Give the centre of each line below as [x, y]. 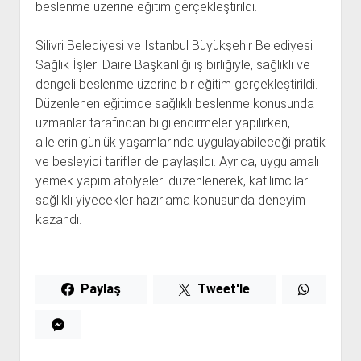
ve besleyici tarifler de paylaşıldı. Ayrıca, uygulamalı [177, 162]
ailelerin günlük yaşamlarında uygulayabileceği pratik [180, 143]
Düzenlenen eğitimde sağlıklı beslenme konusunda [174, 104]
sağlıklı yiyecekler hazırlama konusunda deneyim [170, 201]
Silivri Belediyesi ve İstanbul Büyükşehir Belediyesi [174, 46]
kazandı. [58, 220]
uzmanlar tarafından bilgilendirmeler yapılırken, [162, 123]
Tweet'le [224, 289]
